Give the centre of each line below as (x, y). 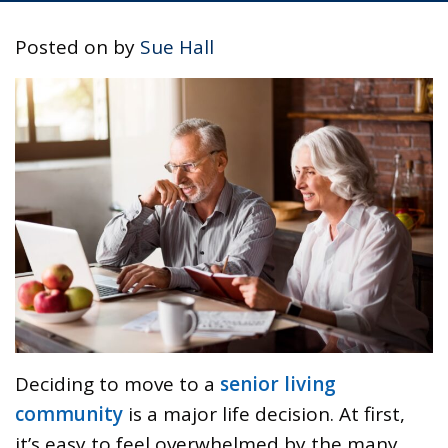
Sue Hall (177, 47)
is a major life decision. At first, (264, 413)
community (69, 413)
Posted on (64, 47)
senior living (278, 383)
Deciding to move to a (117, 383)
